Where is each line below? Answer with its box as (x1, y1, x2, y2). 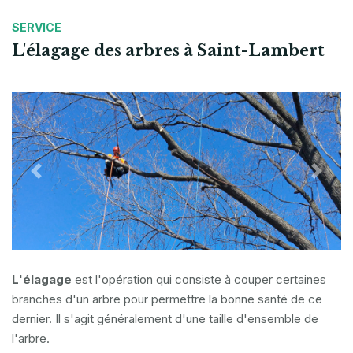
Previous (35, 171, 88, 188)
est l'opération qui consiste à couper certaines (72, 272, 326, 288)
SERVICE (12, 20, 61, 34)
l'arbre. (12, 331, 50, 347)
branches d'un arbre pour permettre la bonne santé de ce (12, 292, 322, 307)
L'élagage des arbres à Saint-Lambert (12, 40, 325, 60)
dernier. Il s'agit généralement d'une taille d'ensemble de (12, 311, 318, 327)
